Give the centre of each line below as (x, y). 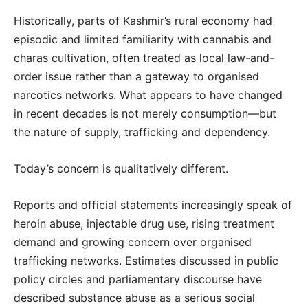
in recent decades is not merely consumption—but (145, 113)
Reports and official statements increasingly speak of (153, 205)
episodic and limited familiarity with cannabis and (143, 39)
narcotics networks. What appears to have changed (148, 95)
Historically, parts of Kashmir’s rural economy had (143, 20)
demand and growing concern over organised (133, 242)
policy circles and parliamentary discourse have (138, 279)
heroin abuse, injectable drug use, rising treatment (144, 223)
